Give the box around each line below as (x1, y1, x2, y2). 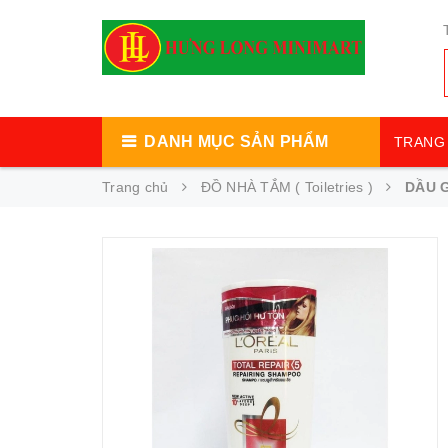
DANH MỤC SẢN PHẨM (144, 133, 329, 150)
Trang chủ (102, 179, 169, 195)
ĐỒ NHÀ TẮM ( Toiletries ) (200, 179, 373, 195)
